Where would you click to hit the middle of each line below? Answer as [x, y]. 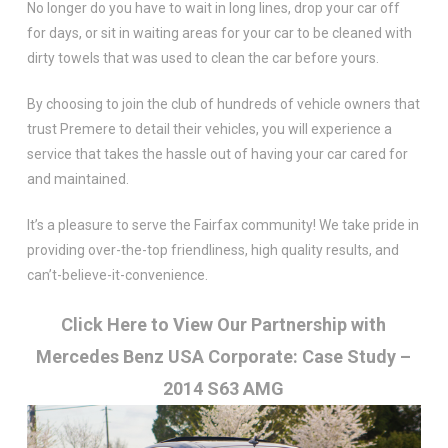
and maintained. [77, 178]
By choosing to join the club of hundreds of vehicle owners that [223, 103]
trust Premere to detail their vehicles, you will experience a [209, 128]
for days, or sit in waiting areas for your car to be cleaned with [219, 32]
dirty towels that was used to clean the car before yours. [202, 57]
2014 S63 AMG [224, 388]
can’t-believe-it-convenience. [117, 274]
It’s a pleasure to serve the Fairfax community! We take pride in [222, 224]
